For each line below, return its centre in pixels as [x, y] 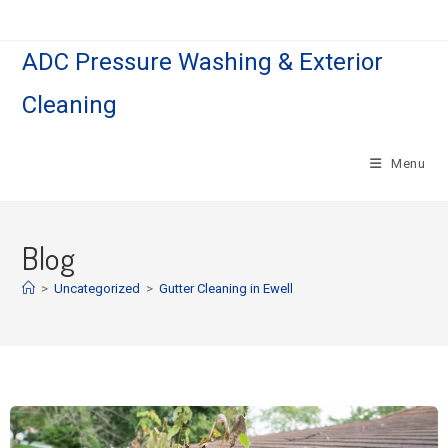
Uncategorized [97, 288]
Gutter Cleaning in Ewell [226, 288]
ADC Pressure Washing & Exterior [203, 62]
